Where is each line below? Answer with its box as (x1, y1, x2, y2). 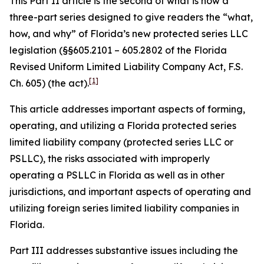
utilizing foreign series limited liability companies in (9, 202, 239, 214)
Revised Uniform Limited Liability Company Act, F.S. (9, 61, 243, 72)
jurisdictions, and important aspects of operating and (9, 186, 251, 197)
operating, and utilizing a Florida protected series (9, 120, 236, 131)
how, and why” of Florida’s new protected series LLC (9, 28, 248, 39)
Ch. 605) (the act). (9, 77, 89, 89)
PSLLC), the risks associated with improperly (9, 153, 210, 164)
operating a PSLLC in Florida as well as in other (9, 169, 225, 181)
